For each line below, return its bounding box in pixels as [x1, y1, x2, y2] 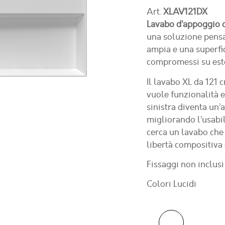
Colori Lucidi [146, 178, 196, 190]
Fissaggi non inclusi [146, 158, 224, 170]
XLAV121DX [163, 6, 207, 18]
